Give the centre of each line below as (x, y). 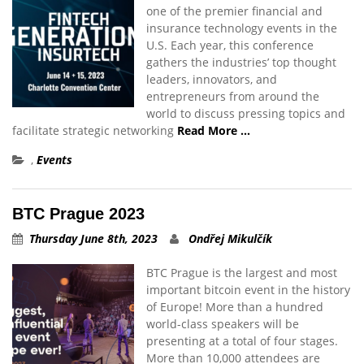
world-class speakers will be (223, 324)
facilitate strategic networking (95, 130)
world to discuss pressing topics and (246, 113)
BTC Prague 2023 (78, 214)
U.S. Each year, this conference (230, 45)
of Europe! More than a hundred (235, 307)
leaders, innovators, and (212, 79)
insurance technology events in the (242, 28)
